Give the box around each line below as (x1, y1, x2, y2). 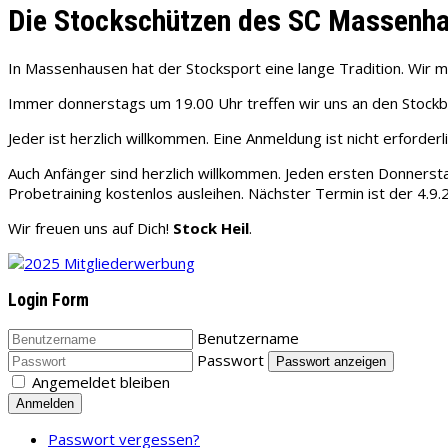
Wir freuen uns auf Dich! (8, 217, 173, 238)
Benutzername (197, 327, 299, 348)
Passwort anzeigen (276, 353, 386, 369)
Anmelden (16, 395, 74, 411)
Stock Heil (173, 217, 249, 238)
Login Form (8, 290, 89, 311)
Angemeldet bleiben (32, 371, 170, 392)
